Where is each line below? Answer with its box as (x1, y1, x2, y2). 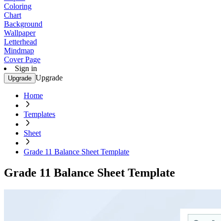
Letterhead (4, 37, 37, 46)
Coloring (4, 2, 32, 10)
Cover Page (4, 55, 40, 64)
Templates (24, 110, 55, 118)
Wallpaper (4, 29, 36, 37)
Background (4, 20, 42, 28)
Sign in (15, 64, 37, 73)
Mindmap (4, 46, 34, 55)
